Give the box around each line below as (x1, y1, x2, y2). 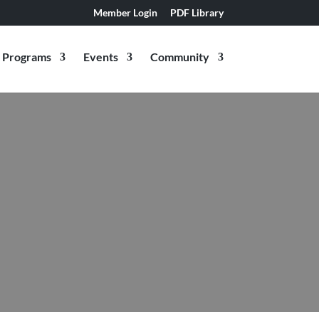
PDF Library (169, 6, 224, 19)
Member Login (93, 6, 157, 19)
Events (83, 50, 118, 63)
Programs (1, 50, 51, 63)
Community (150, 50, 209, 63)
